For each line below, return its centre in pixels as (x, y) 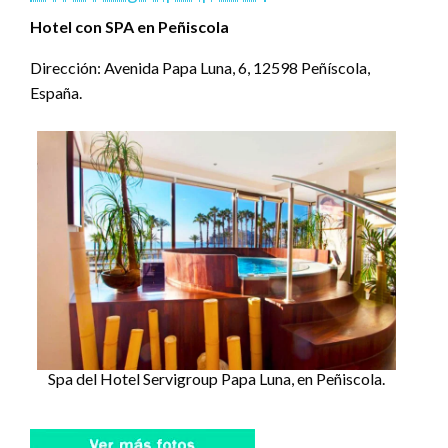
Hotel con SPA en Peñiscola (129, 26)
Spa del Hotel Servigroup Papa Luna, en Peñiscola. (216, 379)
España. (56, 92)
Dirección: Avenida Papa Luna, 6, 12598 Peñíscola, (200, 67)
